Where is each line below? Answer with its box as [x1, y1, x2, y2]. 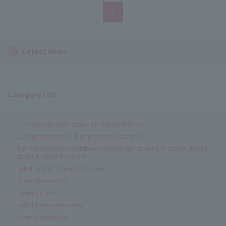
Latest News [22, 45, 68, 56]
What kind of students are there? [18, 163, 107, 173]
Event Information [18, 212, 68, 221]
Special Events [18, 188, 58, 197]
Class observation [18, 176, 67, 185]
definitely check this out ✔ [16, 151, 88, 160]
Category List [8, 89, 56, 99]
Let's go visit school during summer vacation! [18, 131, 142, 140]
